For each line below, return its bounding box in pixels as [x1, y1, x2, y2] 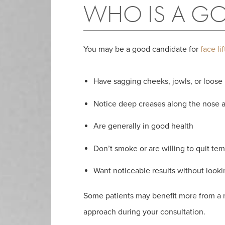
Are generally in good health [93, 121, 193, 132]
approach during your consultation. [83, 207, 205, 217]
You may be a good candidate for [83, 44, 200, 55]
